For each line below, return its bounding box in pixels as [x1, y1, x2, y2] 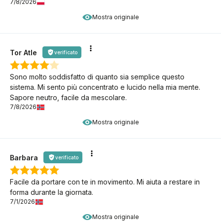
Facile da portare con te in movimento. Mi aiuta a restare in [10, 178, 200, 186]
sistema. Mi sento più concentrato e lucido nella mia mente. [10, 83, 200, 92]
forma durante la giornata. [10, 188, 93, 197]
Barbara [10, 153, 38, 162]
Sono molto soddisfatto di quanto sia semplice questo [10, 73, 184, 81]
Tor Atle [10, 48, 37, 57]
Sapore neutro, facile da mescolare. [10, 93, 127, 102]
